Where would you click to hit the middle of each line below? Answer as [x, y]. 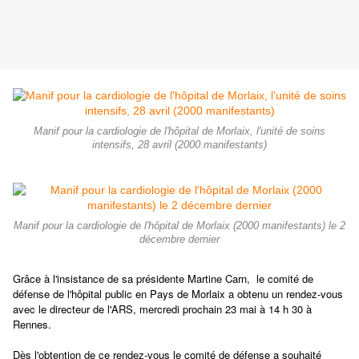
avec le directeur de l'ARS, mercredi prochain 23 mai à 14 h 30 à [162, 309]
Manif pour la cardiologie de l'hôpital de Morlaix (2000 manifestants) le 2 [179, 226]
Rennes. [32, 325]
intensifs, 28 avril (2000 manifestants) [179, 145]
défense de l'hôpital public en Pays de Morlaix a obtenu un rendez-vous [178, 294]
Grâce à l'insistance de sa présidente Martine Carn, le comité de [163, 279]
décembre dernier [179, 240]
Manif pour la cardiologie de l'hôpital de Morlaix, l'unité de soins [179, 132]
